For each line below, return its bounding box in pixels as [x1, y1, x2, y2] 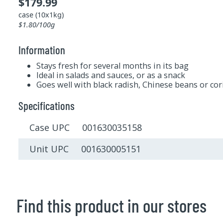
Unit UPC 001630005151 [29, 142, 141, 155]
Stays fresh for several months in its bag [36, 60, 189, 72]
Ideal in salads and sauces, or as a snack [36, 70, 185, 81]
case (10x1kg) [18, 10, 64, 20]
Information [18, 43, 65, 57]
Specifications [18, 99, 75, 113]
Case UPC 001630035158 [29, 121, 142, 134]
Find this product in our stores [16, 194, 207, 216]
